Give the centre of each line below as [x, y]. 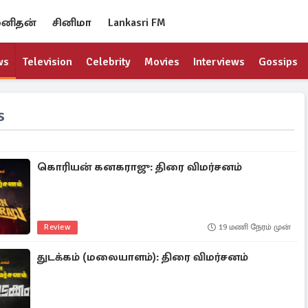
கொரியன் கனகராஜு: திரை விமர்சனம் [140, 167]
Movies [162, 62]
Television [47, 62]
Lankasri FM [137, 23]
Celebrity [108, 62]
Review [58, 227]
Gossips [278, 62]
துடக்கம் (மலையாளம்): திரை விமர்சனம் [143, 257]
